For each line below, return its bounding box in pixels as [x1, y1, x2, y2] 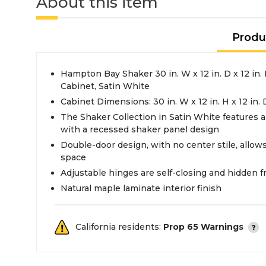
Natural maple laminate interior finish [61, 183, 221, 194]
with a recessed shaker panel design [61, 124, 219, 135]
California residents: [75, 221, 163, 232]
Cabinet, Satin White [61, 81, 150, 91]
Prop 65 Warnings [163, 221, 243, 232]
